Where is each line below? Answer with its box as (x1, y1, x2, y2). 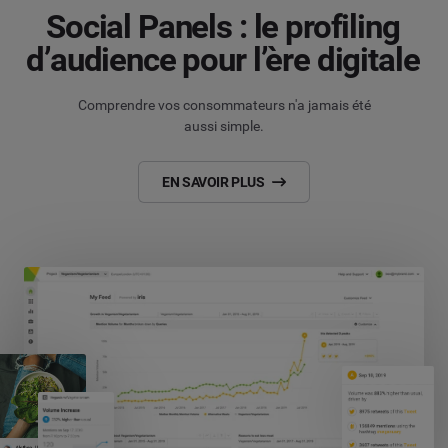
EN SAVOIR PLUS (162, 173, 265, 190)
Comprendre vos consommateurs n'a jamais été (77, 97, 371, 114)
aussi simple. (184, 118, 264, 135)
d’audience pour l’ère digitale (26, 40, 420, 80)
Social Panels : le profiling (46, 7, 400, 47)
